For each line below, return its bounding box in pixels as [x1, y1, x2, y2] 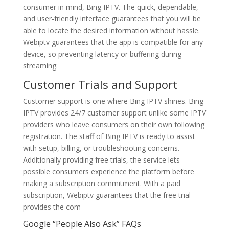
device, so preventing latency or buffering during [22, 49, 181, 59]
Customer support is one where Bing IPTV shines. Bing [22, 96, 203, 106]
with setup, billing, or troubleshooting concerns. [22, 143, 179, 153]
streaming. [22, 61, 58, 71]
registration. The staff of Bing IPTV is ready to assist [22, 131, 195, 141]
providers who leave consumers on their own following [22, 120, 204, 129]
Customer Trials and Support [22, 77, 177, 92]
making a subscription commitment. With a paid [22, 178, 180, 188]
